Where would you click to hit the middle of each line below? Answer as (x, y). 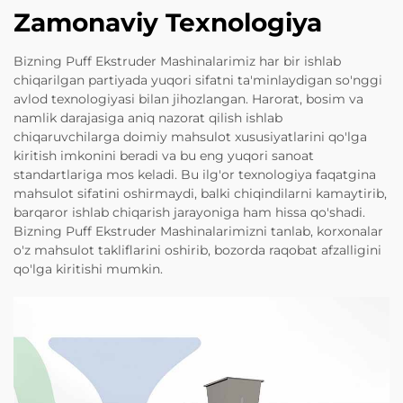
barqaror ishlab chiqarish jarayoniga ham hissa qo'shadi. (189, 212)
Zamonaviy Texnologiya (168, 22)
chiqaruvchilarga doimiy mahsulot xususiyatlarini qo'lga (190, 136)
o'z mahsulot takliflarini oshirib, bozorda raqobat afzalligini (197, 250)
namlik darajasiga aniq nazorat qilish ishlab (148, 117)
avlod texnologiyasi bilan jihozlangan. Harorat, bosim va (188, 99)
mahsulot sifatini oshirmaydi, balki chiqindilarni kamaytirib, (200, 193)
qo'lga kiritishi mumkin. (88, 269)
